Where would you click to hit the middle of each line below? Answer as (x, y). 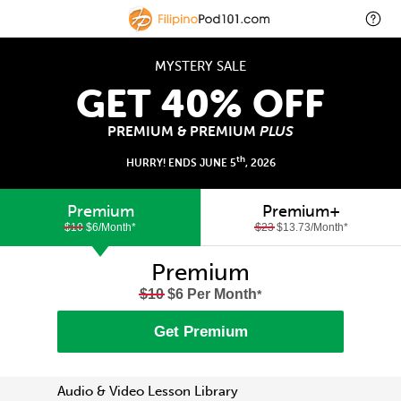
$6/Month (107, 227)
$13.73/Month (308, 227)
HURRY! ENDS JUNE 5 (181, 162)
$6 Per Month (210, 294)
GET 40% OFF (200, 103)
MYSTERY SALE (200, 66)
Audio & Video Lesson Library (148, 391)
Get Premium (200, 331)
